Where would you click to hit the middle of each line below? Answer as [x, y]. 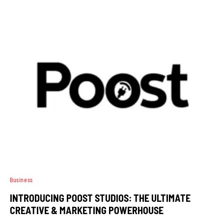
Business [21, 179]
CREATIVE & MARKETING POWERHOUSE [87, 210]
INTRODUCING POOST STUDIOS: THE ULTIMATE [100, 198]
